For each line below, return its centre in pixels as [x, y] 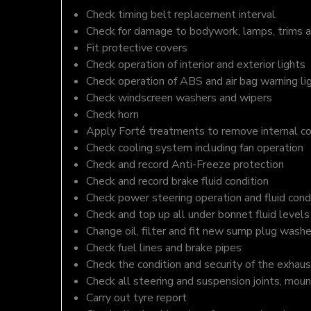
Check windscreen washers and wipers [179, 98]
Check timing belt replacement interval [181, 15]
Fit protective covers [137, 48]
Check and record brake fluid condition [177, 181]
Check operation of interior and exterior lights [196, 65]
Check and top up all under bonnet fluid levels [198, 215]
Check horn [112, 115]
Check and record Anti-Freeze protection [185, 165]
